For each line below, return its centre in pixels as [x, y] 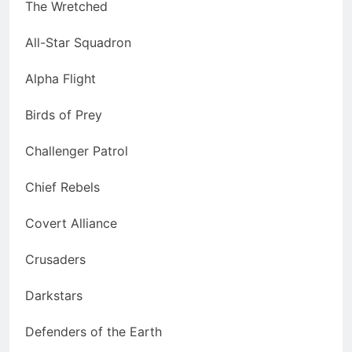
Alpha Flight [60, 79]
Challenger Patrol [77, 151]
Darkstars [54, 296]
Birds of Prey [64, 115]
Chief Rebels [62, 187]
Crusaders [55, 260]
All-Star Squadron [78, 43]
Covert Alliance [71, 224]
